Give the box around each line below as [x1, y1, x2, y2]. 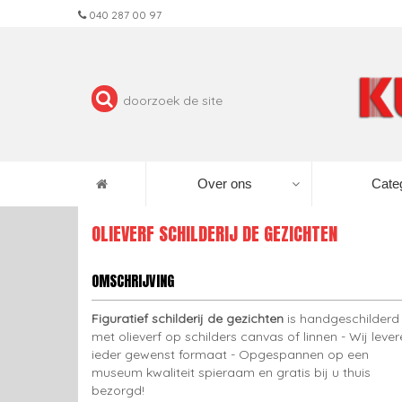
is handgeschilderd [284, 310, 399, 327]
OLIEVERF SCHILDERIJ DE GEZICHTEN [92, 220, 337, 248]
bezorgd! [92, 382, 144, 398]
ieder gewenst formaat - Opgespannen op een [92, 346, 369, 363]
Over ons [197, 176, 252, 191]
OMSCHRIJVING [92, 270, 174, 292]
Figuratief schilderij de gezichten [92, 310, 284, 327]
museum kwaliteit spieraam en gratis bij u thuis [92, 364, 371, 380]
